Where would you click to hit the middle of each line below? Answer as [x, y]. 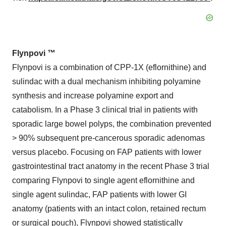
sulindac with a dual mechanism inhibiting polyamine [106, 81]
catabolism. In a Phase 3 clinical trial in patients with [105, 110]
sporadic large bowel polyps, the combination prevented [112, 124]
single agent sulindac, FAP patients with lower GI [99, 194]
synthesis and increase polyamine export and [93, 96]
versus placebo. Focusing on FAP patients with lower [107, 152]
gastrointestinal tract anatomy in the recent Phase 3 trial [111, 166]
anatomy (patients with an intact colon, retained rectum [109, 209]
